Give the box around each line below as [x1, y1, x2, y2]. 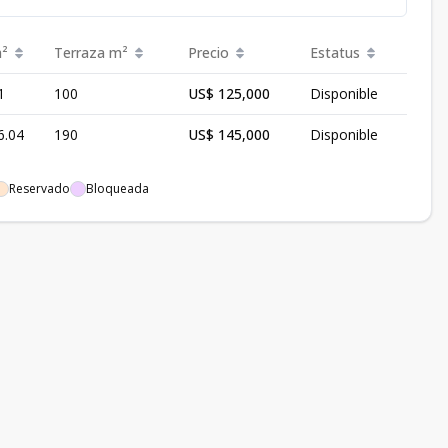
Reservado [9, 180, 70, 197]
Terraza [54, 43, 105, 62]
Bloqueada [86, 180, 149, 197]
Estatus [310, 43, 360, 62]
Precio [188, 43, 229, 62]
